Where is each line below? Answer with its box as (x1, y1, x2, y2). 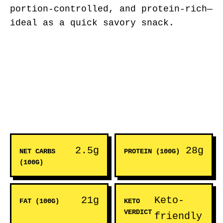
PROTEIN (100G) (124, 147, 180, 155)
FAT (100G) (19, 197, 59, 205)
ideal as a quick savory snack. (10, 18, 174, 28)
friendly (154, 211, 202, 222)
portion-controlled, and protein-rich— (10, 4, 213, 14)
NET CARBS (19, 147, 55, 155)
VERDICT (124, 208, 152, 216)
